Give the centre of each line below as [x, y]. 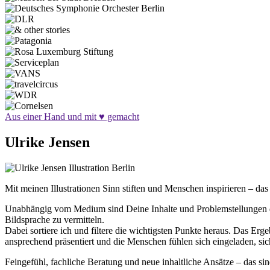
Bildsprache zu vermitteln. [55, 219]
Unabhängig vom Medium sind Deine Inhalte [92, 209]
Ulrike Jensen [47, 142]
